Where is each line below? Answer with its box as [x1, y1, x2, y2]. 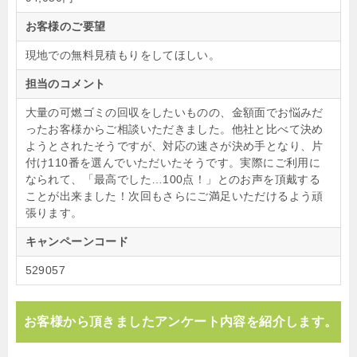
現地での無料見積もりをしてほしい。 [25, 48, 221, 61]
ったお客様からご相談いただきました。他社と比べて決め [25, 122, 324, 135]
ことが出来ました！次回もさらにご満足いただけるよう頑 [25, 189, 324, 202]
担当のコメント [25, 76, 106, 90]
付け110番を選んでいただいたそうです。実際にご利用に [25, 155, 321, 169]
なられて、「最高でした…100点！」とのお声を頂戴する [25, 172, 321, 186]
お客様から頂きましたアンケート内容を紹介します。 [24, 314, 338, 328]
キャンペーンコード [25, 234, 129, 248]
